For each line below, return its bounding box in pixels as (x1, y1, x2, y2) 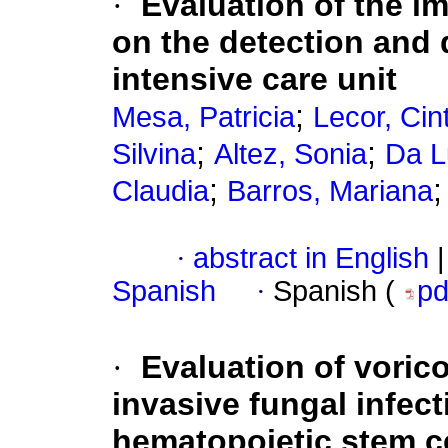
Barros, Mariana (227, 175, 433, 208)
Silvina (112, 138, 196, 171)
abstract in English (193, 242, 429, 275)
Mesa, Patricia (112, 101, 295, 134)
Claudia (112, 175, 209, 208)
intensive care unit (112, 61, 397, 98)
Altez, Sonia (214, 138, 367, 171)
